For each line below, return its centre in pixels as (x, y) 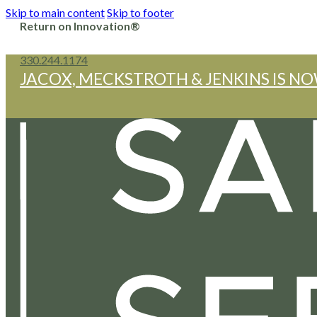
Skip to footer (140, 12)
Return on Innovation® (80, 26)
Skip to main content (55, 12)
